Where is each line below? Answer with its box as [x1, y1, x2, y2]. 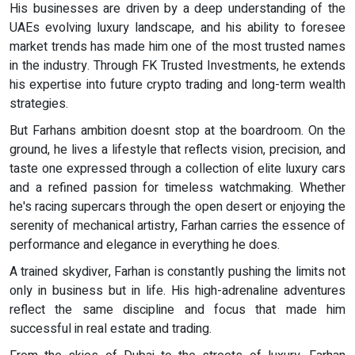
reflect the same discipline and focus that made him [10, 300, 345, 320]
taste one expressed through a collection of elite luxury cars [10, 159, 345, 179]
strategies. [10, 94, 68, 114]
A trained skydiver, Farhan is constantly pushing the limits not [10, 262, 345, 282]
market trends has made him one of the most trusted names [10, 37, 345, 57]
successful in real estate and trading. [10, 319, 212, 339]
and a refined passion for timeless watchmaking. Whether [10, 178, 345, 198]
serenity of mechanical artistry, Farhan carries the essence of [10, 216, 345, 236]
